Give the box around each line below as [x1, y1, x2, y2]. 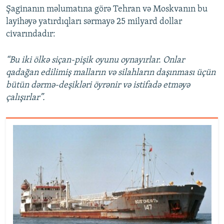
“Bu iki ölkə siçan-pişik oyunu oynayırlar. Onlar [6, 55, 184, 65]
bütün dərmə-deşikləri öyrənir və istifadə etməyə [6, 80, 190, 90]
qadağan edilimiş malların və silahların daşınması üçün [6, 67, 215, 77]
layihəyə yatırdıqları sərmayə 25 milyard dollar [6, 16, 182, 26]
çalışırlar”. [6, 92, 45, 102]
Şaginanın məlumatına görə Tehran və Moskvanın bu [6, 4, 207, 14]
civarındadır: [6, 29, 55, 39]
